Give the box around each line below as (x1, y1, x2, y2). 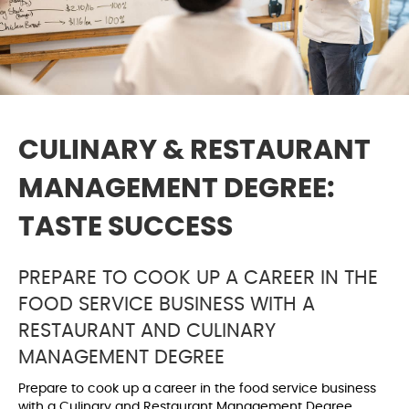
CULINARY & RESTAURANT (18, 137, 371, 165)
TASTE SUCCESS (18, 214, 233, 242)
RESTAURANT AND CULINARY (18, 321, 276, 341)
